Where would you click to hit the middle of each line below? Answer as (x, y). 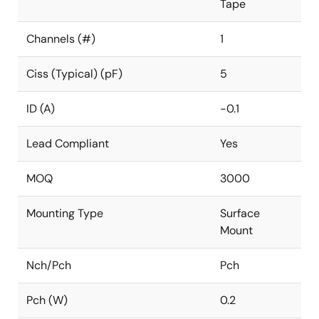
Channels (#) (61, 39)
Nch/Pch (49, 265)
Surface (240, 213)
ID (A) (41, 109)
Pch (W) (47, 300)
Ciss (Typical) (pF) (74, 74)
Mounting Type (65, 213)
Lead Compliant (68, 143)
